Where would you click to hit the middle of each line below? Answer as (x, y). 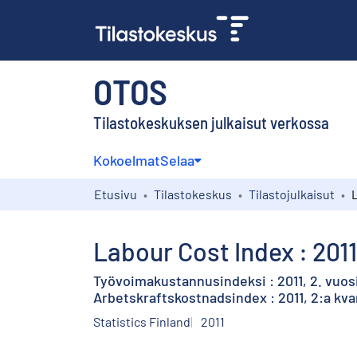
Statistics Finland (142, 321)
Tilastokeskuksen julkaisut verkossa (211, 122)
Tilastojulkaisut (292, 194)
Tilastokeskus (193, 194)
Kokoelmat (127, 160)
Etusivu (116, 194)
